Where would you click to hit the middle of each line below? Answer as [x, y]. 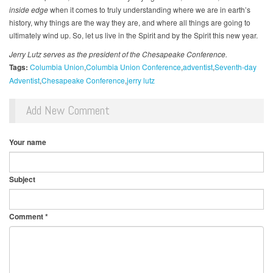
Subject [22, 179]
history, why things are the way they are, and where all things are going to [130, 23]
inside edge [29, 10]
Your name [28, 142]
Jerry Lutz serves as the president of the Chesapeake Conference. [118, 54]
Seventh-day [236, 67]
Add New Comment [68, 111]
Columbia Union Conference [133, 67]
